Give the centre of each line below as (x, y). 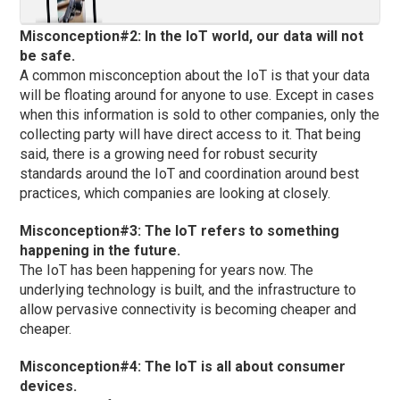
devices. (49, 386)
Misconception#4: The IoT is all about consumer (183, 366)
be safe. (48, 55)
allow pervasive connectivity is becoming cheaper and (188, 309)
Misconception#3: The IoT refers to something (180, 230)
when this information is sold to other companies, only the (200, 114)
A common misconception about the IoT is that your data (195, 75)
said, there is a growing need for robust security (169, 154)
